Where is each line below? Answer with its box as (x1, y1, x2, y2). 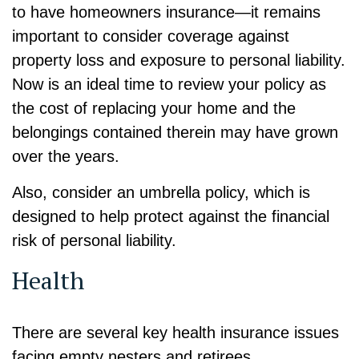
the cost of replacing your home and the (12, 99, 296, 117)
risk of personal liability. (12, 231, 176, 249)
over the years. (12, 147, 119, 165)
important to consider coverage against (12, 26, 289, 45)
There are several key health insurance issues (12, 323, 339, 341)
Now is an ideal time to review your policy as (12, 75, 326, 93)
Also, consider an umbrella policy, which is (12, 183, 310, 201)
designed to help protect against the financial (12, 207, 329, 225)
